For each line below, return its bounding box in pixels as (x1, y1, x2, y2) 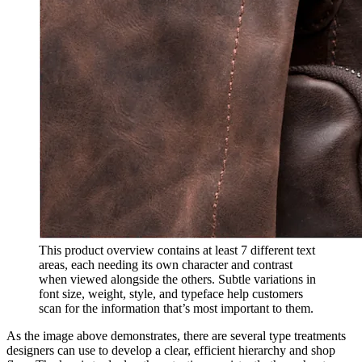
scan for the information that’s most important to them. (39, 301, 314, 316)
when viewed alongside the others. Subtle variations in (39, 272, 316, 287)
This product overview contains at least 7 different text (39, 243, 315, 258)
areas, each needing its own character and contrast (39, 258, 293, 272)
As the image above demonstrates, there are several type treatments (6, 329, 346, 343)
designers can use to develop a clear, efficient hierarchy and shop (6, 343, 335, 358)
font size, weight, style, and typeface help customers (39, 287, 303, 301)
